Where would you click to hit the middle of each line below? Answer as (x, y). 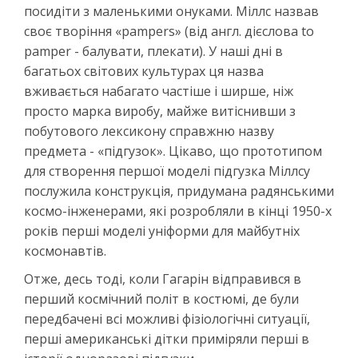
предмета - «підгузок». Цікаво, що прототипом (173, 151)
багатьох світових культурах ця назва (144, 71)
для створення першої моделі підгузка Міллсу (167, 171)
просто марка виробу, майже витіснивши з (160, 111)
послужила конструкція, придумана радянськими (179, 191)
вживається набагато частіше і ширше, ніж (159, 91)
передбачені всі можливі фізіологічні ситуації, (167, 318)
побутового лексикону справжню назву (149, 131)
